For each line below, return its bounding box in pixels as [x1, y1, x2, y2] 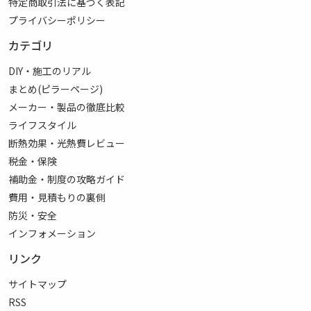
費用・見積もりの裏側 [8, 190, 106, 204]
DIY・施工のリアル [8, 64, 91, 78]
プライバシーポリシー [8, 13, 106, 27]
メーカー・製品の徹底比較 [8, 100, 125, 114]
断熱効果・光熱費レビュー [8, 136, 125, 150]
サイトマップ [8, 277, 67, 291]
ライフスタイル [8, 118, 76, 132]
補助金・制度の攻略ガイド [8, 172, 125, 186]
